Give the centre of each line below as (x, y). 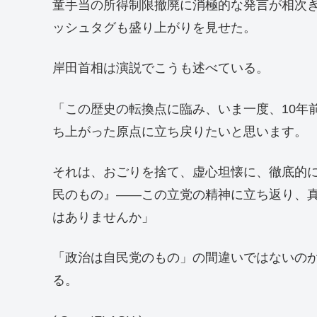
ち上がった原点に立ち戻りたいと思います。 (180, 131)
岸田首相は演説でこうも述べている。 (161, 68)
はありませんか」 (103, 217)
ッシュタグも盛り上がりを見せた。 (154, 28)
